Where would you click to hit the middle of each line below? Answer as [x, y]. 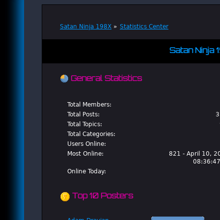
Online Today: [86, 171]
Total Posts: [83, 114]
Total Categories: [91, 134]
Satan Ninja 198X [86, 26]
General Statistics [105, 80]
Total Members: [89, 104]
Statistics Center [144, 26]
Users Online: [86, 143]
